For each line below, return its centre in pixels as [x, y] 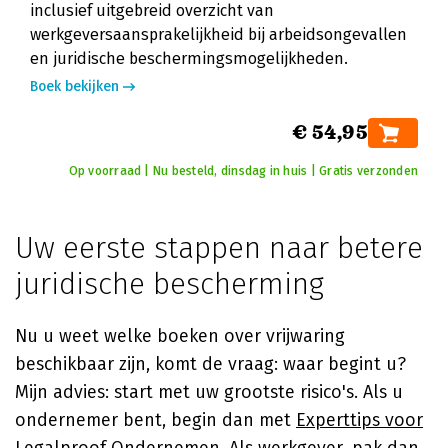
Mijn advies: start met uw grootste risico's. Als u [209, 392]
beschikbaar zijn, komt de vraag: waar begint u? [210, 364]
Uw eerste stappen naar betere [219, 248]
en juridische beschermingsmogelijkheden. [189, 58]
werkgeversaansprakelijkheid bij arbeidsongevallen [218, 34]
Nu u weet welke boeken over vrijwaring [180, 336]
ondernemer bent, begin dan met [155, 420]
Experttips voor [359, 420]
